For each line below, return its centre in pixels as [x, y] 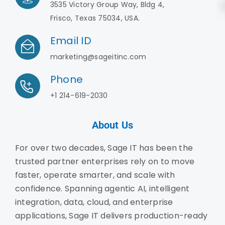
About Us [113, 125]
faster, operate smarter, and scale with [95, 175]
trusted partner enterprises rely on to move [105, 162]
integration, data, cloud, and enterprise [94, 202]
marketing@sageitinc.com [98, 57]
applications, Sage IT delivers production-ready [111, 216]
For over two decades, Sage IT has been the [104, 148]
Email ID [71, 41]
